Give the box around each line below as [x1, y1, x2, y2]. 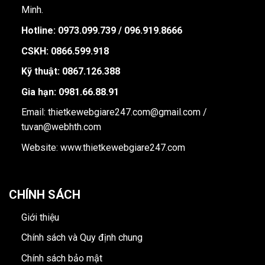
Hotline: [21, 25, 56, 37]
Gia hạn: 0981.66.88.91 [21, 86, 119, 98]
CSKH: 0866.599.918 [21, 45, 109, 57]
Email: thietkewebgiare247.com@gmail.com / [21, 106, 207, 118]
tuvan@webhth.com [21, 121, 101, 133]
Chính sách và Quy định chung [21, 232, 143, 244]
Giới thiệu [21, 211, 59, 223]
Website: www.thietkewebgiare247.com [21, 142, 185, 154]
